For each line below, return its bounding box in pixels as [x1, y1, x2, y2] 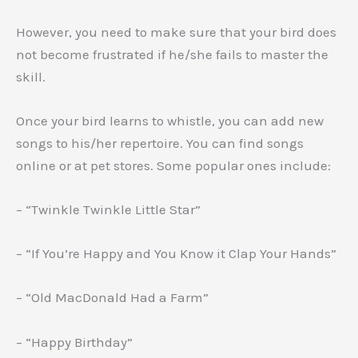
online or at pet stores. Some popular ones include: [16, 157, 331, 173]
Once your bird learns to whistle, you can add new [16, 112, 324, 129]
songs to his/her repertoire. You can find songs [16, 134, 304, 151]
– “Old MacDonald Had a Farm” [16, 289, 209, 306]
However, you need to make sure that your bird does [16, 23, 336, 40]
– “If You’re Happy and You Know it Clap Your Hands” [16, 245, 336, 262]
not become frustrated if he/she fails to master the [16, 46, 328, 62]
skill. [16, 68, 46, 85]
